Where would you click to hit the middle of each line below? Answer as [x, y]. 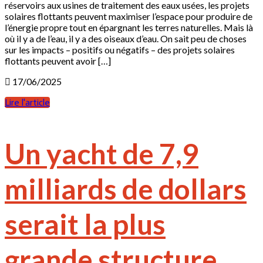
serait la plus [85, 224]
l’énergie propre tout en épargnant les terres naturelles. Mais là [129, 27]
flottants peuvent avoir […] [58, 60]
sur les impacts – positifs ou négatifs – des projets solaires [120, 49]
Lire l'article [27, 102]
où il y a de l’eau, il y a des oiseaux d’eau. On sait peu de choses [126, 38]
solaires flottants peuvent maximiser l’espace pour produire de [129, 16]
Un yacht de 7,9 [102, 153]
